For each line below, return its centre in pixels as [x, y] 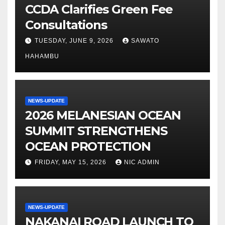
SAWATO [145, 40]
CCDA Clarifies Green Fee [99, 9]
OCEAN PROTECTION [88, 146]
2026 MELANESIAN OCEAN [103, 115]
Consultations [66, 25]
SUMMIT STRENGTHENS [96, 131]
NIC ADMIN [142, 162]
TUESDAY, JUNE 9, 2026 [75, 40]
